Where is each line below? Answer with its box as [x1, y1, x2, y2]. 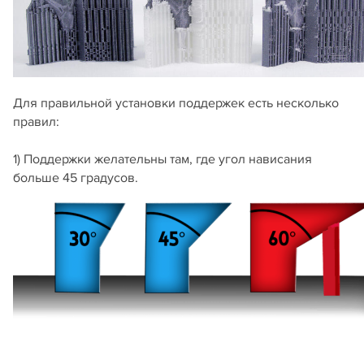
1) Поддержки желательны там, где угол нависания [13, 151, 312, 168]
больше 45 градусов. [13, 170, 138, 187]
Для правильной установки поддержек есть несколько [13, 95, 339, 112]
